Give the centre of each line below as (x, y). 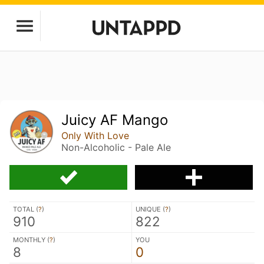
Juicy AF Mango (115, 120)
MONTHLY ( (31, 240)
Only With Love (95, 136)
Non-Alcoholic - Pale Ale (116, 147)
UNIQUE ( (150, 209)
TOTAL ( (26, 209)
